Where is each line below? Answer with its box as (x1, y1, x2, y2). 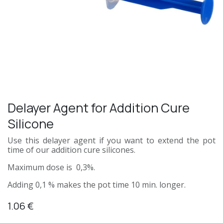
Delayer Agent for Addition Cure (7, 99, 190, 116)
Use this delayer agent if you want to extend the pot (7, 134, 216, 146)
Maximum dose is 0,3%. (7, 161, 97, 173)
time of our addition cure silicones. (7, 144, 135, 155)
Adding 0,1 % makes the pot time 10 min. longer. (7, 179, 186, 190)
